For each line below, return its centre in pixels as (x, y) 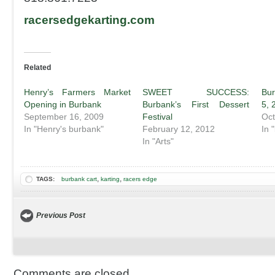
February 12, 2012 (179, 129)
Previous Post (61, 215)
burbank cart (79, 179)
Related (37, 68)
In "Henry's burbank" (64, 129)
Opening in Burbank (63, 104)
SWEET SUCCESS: (196, 92)
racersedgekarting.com (89, 20)
